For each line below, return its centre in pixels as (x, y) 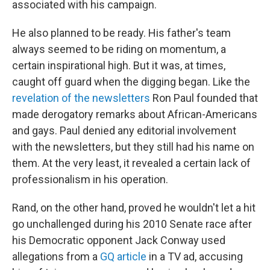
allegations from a (56, 257)
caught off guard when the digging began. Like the (131, 82)
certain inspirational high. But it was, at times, (119, 66)
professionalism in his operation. (90, 180)
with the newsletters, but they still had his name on (133, 147)
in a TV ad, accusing (195, 257)
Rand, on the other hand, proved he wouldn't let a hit (134, 208)
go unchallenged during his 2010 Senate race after (132, 224)
